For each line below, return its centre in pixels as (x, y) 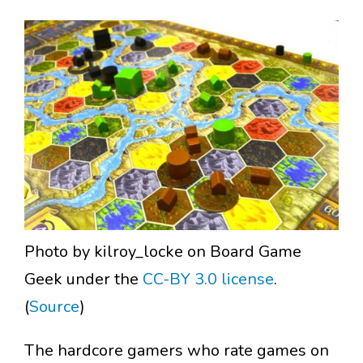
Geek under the (83, 280)
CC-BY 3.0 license (208, 280)
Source (54, 307)
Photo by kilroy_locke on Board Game (163, 252)
